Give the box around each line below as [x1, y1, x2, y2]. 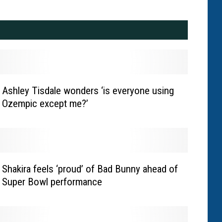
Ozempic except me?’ [1, 98, 88, 110]
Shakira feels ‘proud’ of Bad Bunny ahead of [1, 163, 178, 175]
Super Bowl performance [1, 176, 102, 188]
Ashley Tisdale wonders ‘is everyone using [1, 85, 174, 97]
